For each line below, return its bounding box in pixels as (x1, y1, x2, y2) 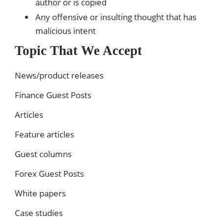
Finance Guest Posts (15, 89, 91, 101)
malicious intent (35, 25, 96, 36)
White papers (15, 187, 66, 199)
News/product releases (15, 69, 104, 81)
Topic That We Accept (15, 43, 142, 58)
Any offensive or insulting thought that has (35, 11, 196, 23)
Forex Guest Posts (15, 167, 84, 179)
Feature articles (15, 128, 74, 140)
